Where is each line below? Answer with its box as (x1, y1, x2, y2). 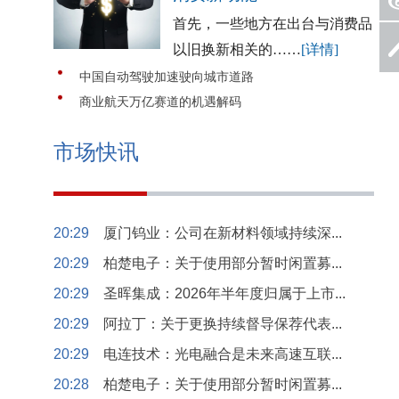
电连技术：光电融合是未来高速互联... (103, 346, 342, 362)
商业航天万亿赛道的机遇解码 (79, 95, 241, 109)
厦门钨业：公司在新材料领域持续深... (103, 225, 342, 240)
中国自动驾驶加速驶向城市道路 (79, 70, 254, 84)
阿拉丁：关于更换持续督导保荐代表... (103, 316, 342, 331)
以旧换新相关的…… (173, 42, 301, 57)
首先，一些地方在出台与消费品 (173, 16, 372, 31)
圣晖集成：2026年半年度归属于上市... (103, 286, 346, 301)
